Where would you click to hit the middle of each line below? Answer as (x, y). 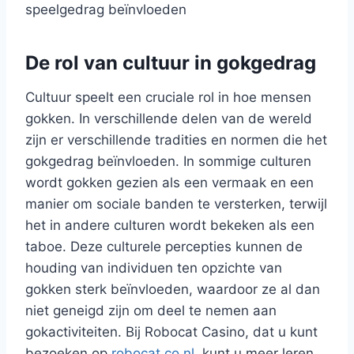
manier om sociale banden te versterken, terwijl (176, 203)
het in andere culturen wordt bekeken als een (170, 225)
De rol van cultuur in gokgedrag (171, 62)
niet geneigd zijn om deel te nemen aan (151, 310)
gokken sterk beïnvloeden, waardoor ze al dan (173, 289)
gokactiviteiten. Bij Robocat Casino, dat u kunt (171, 331)
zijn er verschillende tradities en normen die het (176, 139)
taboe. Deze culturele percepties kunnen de (164, 246)
